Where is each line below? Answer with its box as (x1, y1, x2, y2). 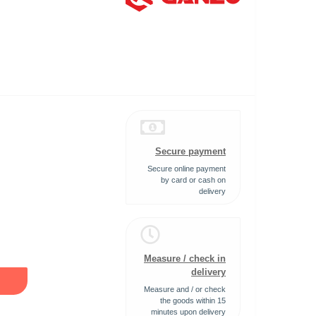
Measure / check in (144, 253, 226, 264)
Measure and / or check (144, 285, 226, 293)
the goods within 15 (160, 296, 226, 305)
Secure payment (155, 146, 226, 157)
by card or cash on (161, 176, 226, 184)
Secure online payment (147, 164, 226, 173)
